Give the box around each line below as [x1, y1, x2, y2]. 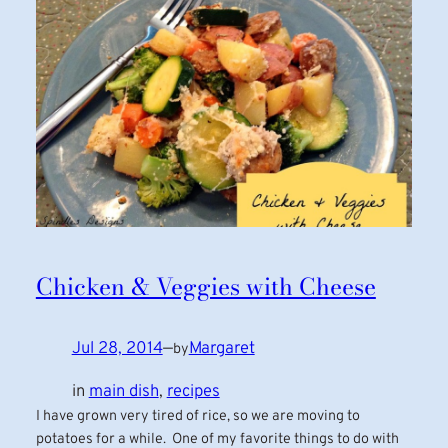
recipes [166, 380, 220, 402]
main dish [88, 380, 159, 402]
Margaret [188, 338, 255, 360]
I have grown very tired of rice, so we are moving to [35, 406, 360, 426]
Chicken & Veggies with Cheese [35, 269, 376, 305]
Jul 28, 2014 [71, 338, 163, 360]
